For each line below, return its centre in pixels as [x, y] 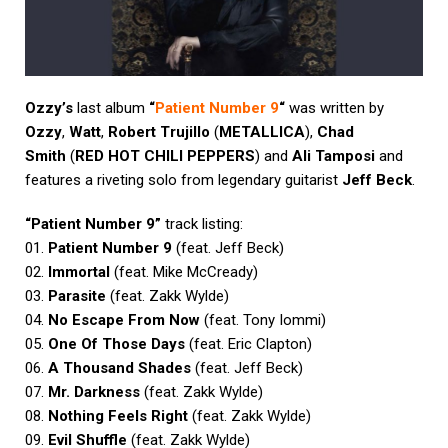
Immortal [79, 271]
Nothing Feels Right [118, 415]
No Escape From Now [124, 319]
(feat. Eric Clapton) [248, 343]
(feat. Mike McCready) [184, 271]
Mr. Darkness [94, 391]
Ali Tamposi [333, 155]
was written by [334, 107]
